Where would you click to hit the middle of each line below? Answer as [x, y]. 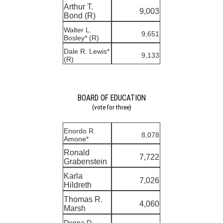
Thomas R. [83, 200]
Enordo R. [80, 131]
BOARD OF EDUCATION [111, 98]
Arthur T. [78, 6]
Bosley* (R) [81, 38]
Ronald [77, 153]
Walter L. [78, 30]
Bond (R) [80, 15]
